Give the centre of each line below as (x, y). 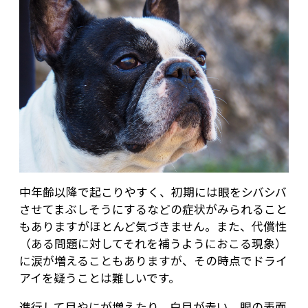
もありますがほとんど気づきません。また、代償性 (153, 227)
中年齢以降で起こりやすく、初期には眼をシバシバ (153, 192)
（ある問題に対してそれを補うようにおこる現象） (153, 244)
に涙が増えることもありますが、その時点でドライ (153, 261)
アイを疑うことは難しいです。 (100, 278)
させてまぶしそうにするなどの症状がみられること (153, 209)
